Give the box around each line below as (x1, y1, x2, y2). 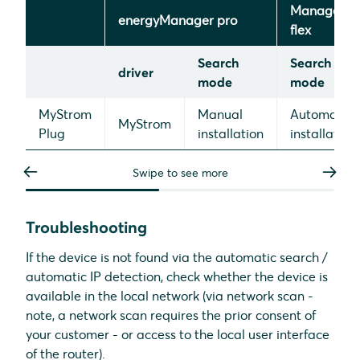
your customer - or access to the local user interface (26, 325, 329, 342)
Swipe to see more (132, 165, 228, 180)
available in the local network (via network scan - (26, 287, 313, 304)
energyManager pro (118, 11, 237, 28)
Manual (198, 105, 243, 122)
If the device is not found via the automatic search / (26, 248, 328, 265)
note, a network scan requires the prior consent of (26, 306, 316, 323)
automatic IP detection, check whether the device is (26, 268, 328, 284)
